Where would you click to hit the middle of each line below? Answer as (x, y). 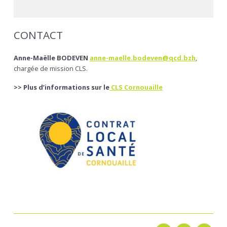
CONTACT (38, 35)
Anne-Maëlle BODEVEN (51, 58)
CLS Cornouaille (136, 87)
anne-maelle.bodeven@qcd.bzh (143, 58)
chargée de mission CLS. (51, 69)
